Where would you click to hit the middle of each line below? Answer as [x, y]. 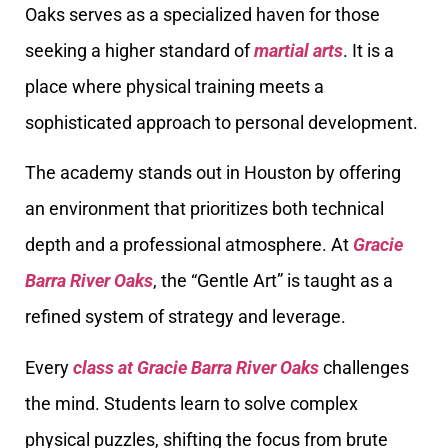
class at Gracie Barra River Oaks [196, 367]
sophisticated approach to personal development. [221, 122]
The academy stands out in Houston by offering [213, 173]
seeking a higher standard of [139, 50]
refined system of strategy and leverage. [185, 317]
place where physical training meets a [174, 86]
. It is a [368, 50]
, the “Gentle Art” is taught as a [273, 281]
